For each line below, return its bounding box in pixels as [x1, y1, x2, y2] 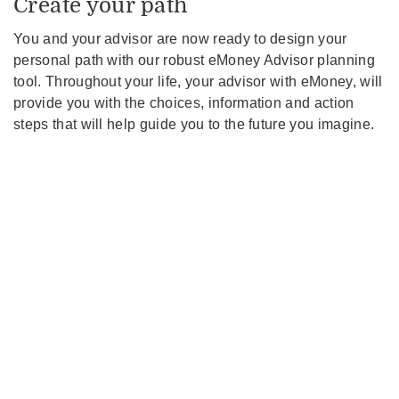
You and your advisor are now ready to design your [13, 30, 347, 46]
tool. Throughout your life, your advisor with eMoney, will [13, 73, 383, 89]
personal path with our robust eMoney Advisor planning [13, 52, 375, 68]
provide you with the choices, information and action [13, 94, 354, 110]
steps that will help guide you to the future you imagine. [13, 116, 375, 132]
